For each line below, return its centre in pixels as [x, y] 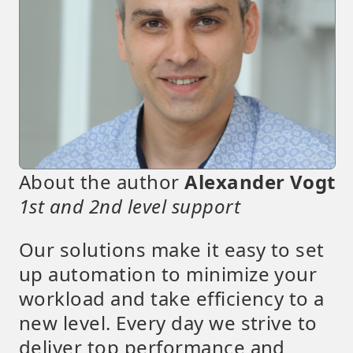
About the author [102, 182]
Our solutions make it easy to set [172, 249]
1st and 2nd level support [130, 206]
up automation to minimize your [168, 274]
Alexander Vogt [260, 182]
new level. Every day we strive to [168, 323]
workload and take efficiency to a [172, 298]
